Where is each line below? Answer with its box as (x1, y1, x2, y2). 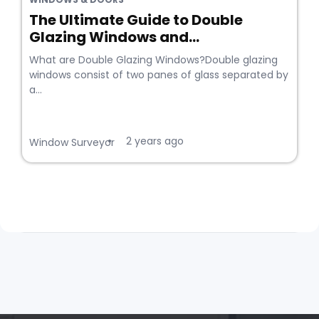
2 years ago (126, 133, 184, 148)
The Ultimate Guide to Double (29, 9, 243, 30)
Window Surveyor (29, 135, 115, 150)
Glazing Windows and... (29, 26, 199, 47)
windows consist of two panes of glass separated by (29, 67, 288, 82)
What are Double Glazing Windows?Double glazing (29, 52, 278, 67)
